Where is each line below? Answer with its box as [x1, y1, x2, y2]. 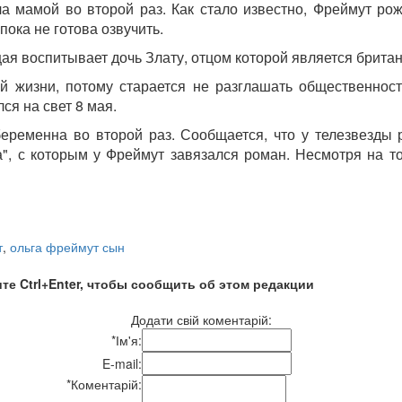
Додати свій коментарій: [130, 310, 272, 328]
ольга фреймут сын [10, 237, 125, 256]
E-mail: [102, 354, 142, 372]
